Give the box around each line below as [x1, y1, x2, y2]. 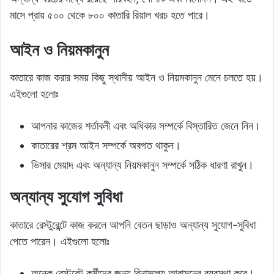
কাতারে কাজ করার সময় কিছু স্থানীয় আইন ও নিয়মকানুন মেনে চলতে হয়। [10, 71, 263, 84]
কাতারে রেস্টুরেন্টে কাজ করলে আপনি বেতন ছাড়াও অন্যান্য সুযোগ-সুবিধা [10, 218, 256, 231]
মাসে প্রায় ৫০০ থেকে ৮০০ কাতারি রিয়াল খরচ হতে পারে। [10, 8, 210, 21]
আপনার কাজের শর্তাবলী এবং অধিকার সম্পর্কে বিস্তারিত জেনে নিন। [31, 119, 261, 133]
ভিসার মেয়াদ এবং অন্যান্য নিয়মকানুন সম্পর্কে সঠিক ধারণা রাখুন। [31, 158, 254, 172]
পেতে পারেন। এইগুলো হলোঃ [10, 234, 109, 248]
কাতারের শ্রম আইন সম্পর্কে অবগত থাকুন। [31, 139, 181, 152]
